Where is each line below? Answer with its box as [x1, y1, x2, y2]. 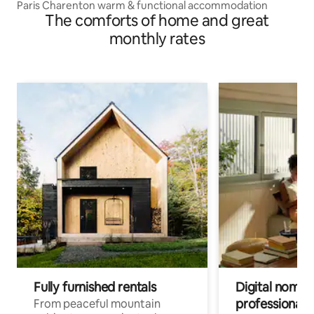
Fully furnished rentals [34, 278, 156, 295]
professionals [235, 295, 310, 312]
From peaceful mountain [34, 296, 161, 311]
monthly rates [109, 28, 205, 49]
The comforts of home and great [45, 10, 269, 31]
